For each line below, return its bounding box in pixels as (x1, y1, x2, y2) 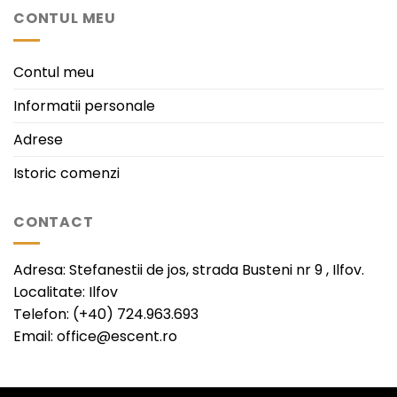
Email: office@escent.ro (13, 326, 177, 347)
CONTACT (13, 211, 94, 232)
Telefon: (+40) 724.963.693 (13, 304, 198, 325)
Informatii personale (13, 95, 155, 116)
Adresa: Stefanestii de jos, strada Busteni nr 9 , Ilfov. (13, 260, 364, 281)
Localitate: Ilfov (13, 282, 118, 303)
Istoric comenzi (13, 162, 120, 183)
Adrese (13, 128, 63, 150)
